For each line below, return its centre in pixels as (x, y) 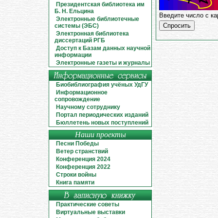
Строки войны (76, 175)
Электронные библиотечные (98, 19)
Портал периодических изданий (102, 115)
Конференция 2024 (83, 159)
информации (73, 55)
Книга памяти (75, 182)
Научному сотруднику (88, 107)
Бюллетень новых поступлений (102, 123)
